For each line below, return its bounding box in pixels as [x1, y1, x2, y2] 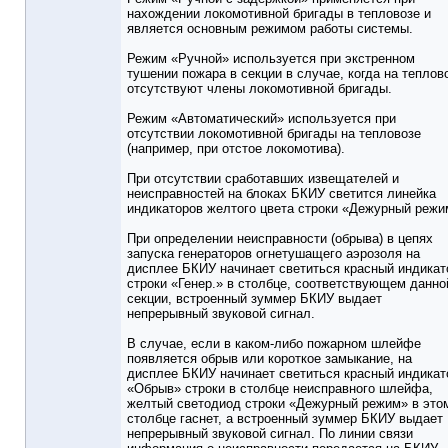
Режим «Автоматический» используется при [127, 111, 396, 127]
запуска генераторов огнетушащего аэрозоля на [127, 246, 420, 262]
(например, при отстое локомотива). [127, 141, 345, 157]
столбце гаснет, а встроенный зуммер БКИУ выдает [127, 411, 443, 427]
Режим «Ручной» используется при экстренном [127, 51, 415, 67]
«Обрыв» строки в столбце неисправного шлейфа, [127, 381, 433, 397]
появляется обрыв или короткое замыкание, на [127, 351, 412, 367]
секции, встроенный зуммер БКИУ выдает [127, 291, 382, 307]
